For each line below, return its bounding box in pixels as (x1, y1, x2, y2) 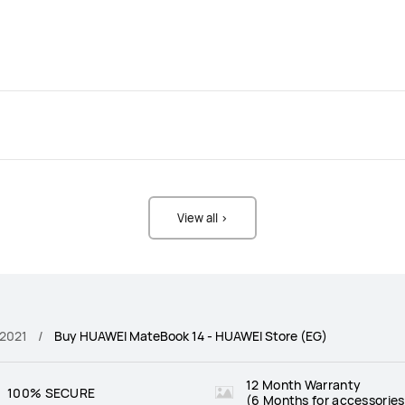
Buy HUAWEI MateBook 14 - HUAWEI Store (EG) (54, 327, 327, 344)
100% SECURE (7, 383, 96, 401)
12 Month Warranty (246, 376, 362, 393)
